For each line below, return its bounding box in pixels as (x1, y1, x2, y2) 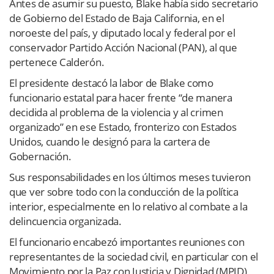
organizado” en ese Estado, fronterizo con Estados (9, 119, 237, 134)
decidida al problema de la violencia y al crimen (9, 105, 223, 119)
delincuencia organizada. (9, 213, 122, 228)
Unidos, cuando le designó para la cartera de (9, 134, 210, 149)
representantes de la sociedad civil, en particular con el (9, 249, 258, 264)
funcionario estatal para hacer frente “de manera (9, 90, 232, 105)
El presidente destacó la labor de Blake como (9, 75, 213, 90)
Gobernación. (9, 149, 72, 163)
